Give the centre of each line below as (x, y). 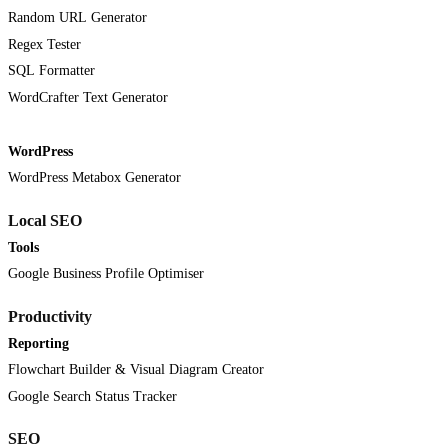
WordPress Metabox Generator (94, 178)
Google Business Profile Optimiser (106, 274)
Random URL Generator (77, 18)
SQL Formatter (51, 71)
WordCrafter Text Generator (88, 97)
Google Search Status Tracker (92, 396)
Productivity (50, 316)
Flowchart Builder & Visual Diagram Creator (136, 370)
